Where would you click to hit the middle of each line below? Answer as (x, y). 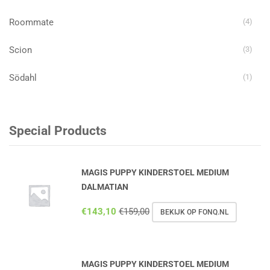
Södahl (23, 77)
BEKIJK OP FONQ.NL (194, 212)
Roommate (31, 22)
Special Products (58, 131)
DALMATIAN (105, 187)
